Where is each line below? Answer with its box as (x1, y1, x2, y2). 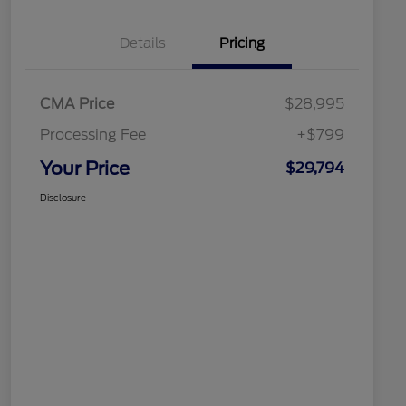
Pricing (219, 35, 265, 53)
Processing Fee (40, 126, 146, 144)
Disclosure (40, 192, 86, 204)
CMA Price (40, 95, 114, 113)
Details (119, 35, 166, 53)
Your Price (40, 158, 130, 180)
